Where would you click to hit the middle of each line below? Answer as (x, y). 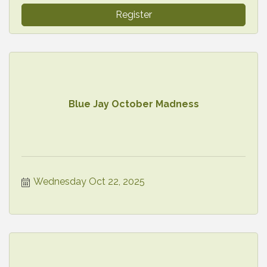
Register (133, 14)
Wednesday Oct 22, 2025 (89, 181)
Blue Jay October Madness (133, 104)
